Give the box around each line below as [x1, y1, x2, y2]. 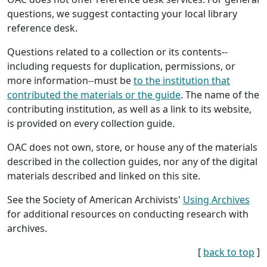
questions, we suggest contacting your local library [7, 7, 237, 20]
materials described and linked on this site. [7, 169, 200, 182]
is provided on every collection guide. [7, 116, 175, 130]
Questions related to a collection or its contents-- [7, 45, 228, 58]
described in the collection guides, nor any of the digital [7, 154, 257, 168]
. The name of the [181, 88, 259, 101]
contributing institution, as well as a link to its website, [7, 102, 252, 116]
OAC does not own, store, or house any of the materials [7, 140, 257, 154]
